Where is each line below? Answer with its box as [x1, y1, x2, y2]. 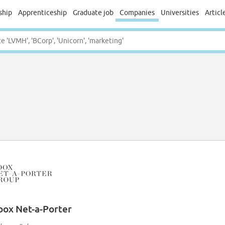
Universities [160, 9, 199, 17]
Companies [119, 9, 155, 17]
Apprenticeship [18, 9, 67, 17]
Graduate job [72, 9, 114, 17]
